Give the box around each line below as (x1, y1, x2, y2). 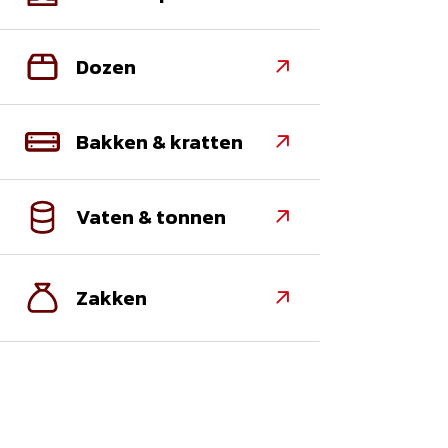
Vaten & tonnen (75, 201, 226, 232)
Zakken (75, 282, 147, 313)
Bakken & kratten (75, 126, 243, 157)
